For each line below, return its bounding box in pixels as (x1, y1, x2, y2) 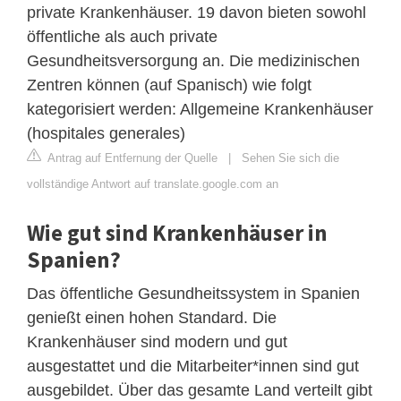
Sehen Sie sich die (242, 151, 339, 166)
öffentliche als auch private (27, 28, 218, 47)
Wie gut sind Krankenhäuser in (27, 218, 328, 248)
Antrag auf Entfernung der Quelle (45, 151, 218, 166)
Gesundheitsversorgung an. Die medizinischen (27, 52, 360, 71)
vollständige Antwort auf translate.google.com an (27, 177, 278, 192)
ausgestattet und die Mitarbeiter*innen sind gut (27, 357, 359, 376)
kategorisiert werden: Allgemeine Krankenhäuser (27, 100, 373, 119)
